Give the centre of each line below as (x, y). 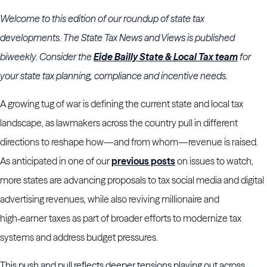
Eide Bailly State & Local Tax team (166, 57)
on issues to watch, (214, 161)
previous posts (143, 161)
